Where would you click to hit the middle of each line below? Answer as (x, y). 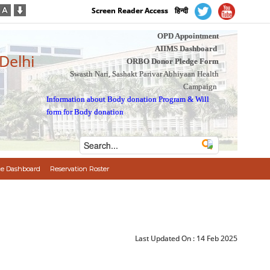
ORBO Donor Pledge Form (172, 61)
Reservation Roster (79, 169)
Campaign (200, 86)
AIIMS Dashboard (186, 49)
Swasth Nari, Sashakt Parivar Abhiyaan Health (144, 74)
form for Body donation (85, 112)
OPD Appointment (188, 36)
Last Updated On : (166, 238)
